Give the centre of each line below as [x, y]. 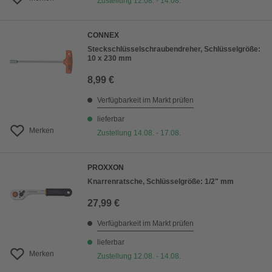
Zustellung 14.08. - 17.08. [139, 133]
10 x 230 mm [110, 59]
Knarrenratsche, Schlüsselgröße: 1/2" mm [161, 182]
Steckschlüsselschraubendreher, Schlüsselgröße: [174, 49]
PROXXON [106, 168]
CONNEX [103, 36]
